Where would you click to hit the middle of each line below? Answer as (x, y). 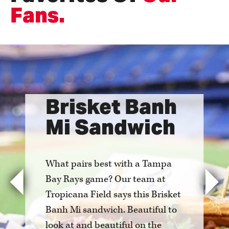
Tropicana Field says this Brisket (113, 194)
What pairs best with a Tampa (109, 164)
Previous (35, 189)
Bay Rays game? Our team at (106, 179)
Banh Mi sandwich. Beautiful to (111, 210)
